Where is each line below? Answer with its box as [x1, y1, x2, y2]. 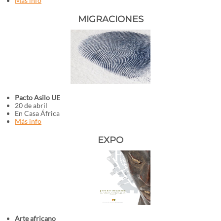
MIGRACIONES [77, 14, 144, 25]
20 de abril [15, 101, 47, 110]
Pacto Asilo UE [15, 93, 60, 102]
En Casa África [15, 109, 60, 117]
